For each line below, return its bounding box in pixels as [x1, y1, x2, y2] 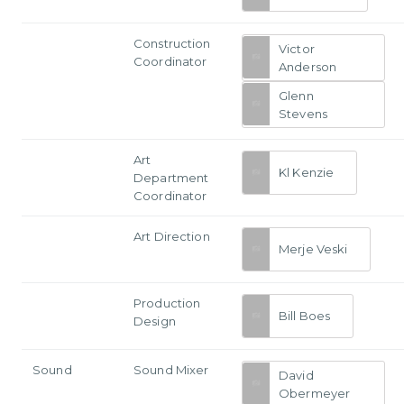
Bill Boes [279, 308, 331, 324]
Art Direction [133, 228, 210, 243]
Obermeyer [279, 385, 351, 400]
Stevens [279, 106, 327, 121]
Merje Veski [279, 242, 348, 257]
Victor [279, 41, 315, 56]
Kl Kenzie [279, 165, 335, 180]
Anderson [279, 59, 337, 74]
